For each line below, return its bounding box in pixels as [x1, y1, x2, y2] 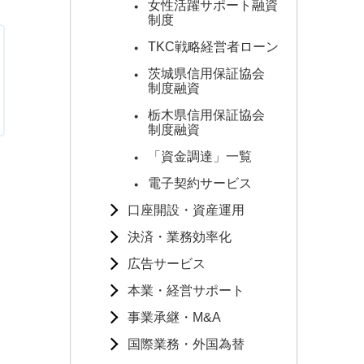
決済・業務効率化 [128, 230, 232, 244]
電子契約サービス [148, 176, 252, 190]
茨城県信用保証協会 [148, 67, 278, 80]
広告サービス [128, 257, 206, 271]
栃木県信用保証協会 [148, 108, 278, 122]
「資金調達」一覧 [148, 149, 252, 163]
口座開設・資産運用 [128, 203, 245, 217]
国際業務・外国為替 [128, 337, 245, 351]
